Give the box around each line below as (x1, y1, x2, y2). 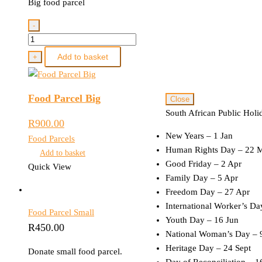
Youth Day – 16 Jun (166, 215, 239, 225)
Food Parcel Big (28, 92, 101, 104)
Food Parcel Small (28, 207, 94, 217)
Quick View (28, 161, 71, 171)
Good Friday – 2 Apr (166, 158, 242, 168)
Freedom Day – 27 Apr (166, 187, 250, 196)
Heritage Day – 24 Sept (166, 243, 251, 253)
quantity (27, 76, 57, 85)
